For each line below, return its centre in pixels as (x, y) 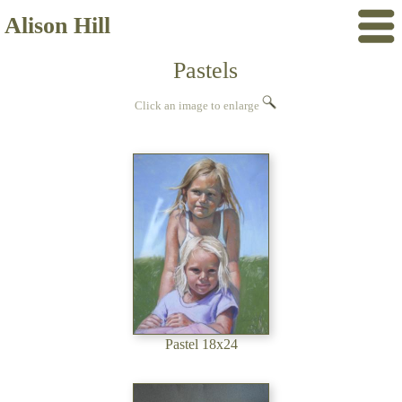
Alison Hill (57, 26)
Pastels (205, 70)
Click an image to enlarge (198, 106)
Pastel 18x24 (201, 344)
